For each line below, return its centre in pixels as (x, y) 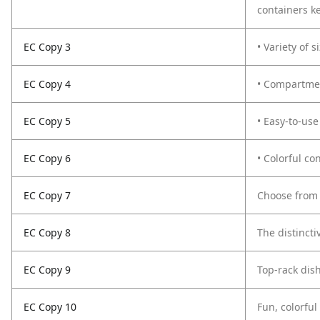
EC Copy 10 (50, 307)
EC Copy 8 (47, 232)
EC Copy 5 (47, 121)
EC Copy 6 (47, 158)
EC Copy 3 (47, 47)
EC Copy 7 (47, 195)
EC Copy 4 (47, 84)
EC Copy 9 (47, 270)
